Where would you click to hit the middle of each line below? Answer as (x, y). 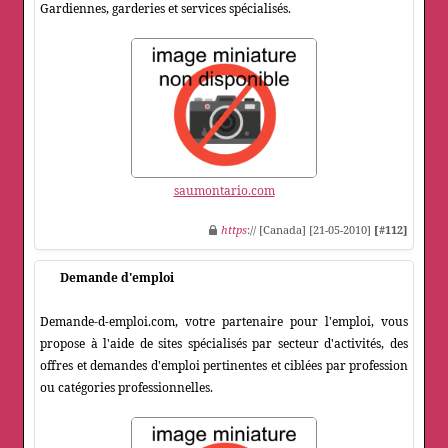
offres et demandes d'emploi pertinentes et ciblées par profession (224, 366)
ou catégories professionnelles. (126, 388)
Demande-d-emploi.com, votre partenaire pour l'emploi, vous (224, 322)
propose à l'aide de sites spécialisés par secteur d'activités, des (224, 344)
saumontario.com (224, 191)
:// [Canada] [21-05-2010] (310, 230)
